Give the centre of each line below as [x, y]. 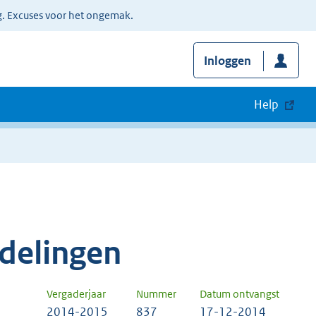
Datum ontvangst [239, 294]
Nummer [156, 294]
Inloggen [227, 61]
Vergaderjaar [76, 294]
